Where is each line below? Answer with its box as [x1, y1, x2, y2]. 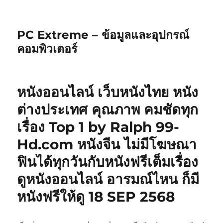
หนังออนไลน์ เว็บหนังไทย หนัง [17, 84, 199, 101]
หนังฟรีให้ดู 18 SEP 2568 [17, 188, 175, 205]
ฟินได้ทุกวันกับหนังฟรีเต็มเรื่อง [17, 153, 199, 170]
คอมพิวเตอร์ [17, 42, 78, 56]
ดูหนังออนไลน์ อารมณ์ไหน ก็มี [17, 171, 200, 188]
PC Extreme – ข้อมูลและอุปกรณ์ [17, 28, 190, 42]
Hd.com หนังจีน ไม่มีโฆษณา [17, 136, 197, 153]
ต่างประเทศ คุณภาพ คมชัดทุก [17, 101, 199, 118]
